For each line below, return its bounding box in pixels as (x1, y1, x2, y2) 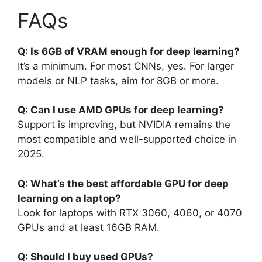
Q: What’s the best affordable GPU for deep (18, 177, 229, 189)
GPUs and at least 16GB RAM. (18, 221, 160, 233)
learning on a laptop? (18, 192, 121, 204)
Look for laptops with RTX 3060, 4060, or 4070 (18, 206, 242, 219)
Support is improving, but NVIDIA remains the (18, 119, 230, 130)
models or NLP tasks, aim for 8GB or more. (18, 74, 219, 87)
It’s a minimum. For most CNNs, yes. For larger (18, 60, 234, 72)
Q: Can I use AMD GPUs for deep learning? (18, 104, 224, 116)
